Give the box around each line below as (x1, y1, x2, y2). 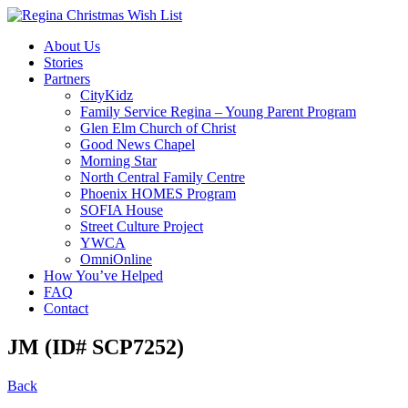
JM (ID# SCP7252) (7, 334, 184, 359)
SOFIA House (80, 202, 163, 218)
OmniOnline (80, 251, 152, 267)
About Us (44, 38, 100, 54)
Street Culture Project (80, 219, 203, 234)
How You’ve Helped (44, 268, 163, 283)
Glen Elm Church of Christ (80, 120, 236, 136)
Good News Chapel (80, 137, 195, 152)
